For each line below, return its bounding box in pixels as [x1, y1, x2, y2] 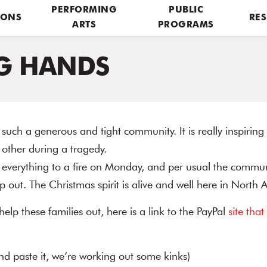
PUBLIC [169, 6, 203, 15]
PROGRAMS [157, 21, 214, 30]
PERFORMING [51, 6, 117, 15]
